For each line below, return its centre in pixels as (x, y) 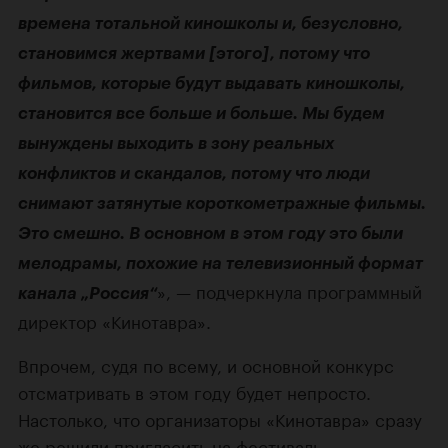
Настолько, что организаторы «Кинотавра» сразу (220, 417)
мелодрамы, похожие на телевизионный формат (220, 262)
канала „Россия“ (87, 292)
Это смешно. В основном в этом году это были (210, 232)
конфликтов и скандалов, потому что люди (194, 172)
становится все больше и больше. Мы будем (201, 112)
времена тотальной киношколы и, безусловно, (210, 22)
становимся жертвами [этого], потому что (194, 52)
